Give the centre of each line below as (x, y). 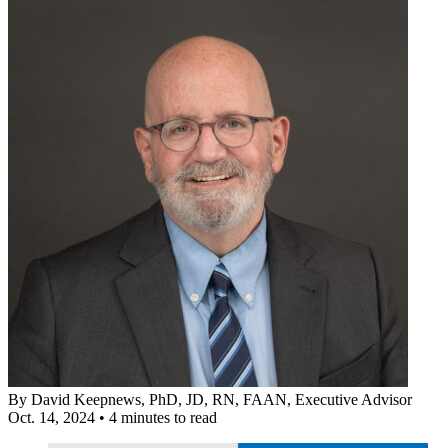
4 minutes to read (163, 417)
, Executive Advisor (349, 399)
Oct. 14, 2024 (51, 417)
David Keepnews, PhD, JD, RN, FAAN (159, 399)
